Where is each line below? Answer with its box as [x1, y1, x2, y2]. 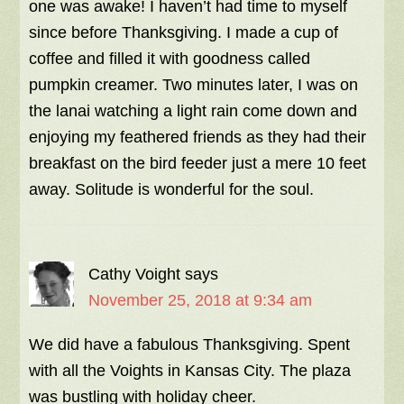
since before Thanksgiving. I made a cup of [29, 23, 339, 42]
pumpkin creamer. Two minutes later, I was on [29, 76, 359, 95]
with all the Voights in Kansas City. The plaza [29, 362, 352, 381]
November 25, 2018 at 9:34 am [88, 291, 313, 310]
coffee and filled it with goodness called [29, 50, 311, 69]
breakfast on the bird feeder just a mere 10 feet [29, 154, 367, 173]
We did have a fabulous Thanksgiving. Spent [29, 335, 351, 354]
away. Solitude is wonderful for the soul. [29, 180, 315, 199]
